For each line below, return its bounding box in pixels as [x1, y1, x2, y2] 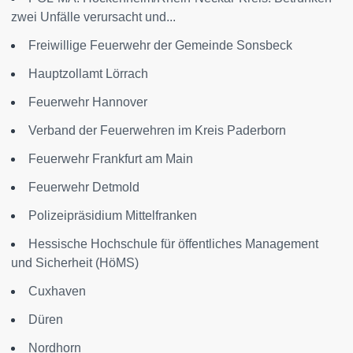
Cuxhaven [28, 284, 86, 298]
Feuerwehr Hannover [28, 95, 147, 109]
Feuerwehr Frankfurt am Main [28, 152, 193, 165]
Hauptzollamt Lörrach [28, 67, 148, 80]
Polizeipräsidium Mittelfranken [28, 209, 197, 222]
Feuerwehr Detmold [28, 180, 139, 194]
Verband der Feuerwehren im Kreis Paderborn [28, 124, 286, 137]
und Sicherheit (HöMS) [11, 256, 139, 269]
